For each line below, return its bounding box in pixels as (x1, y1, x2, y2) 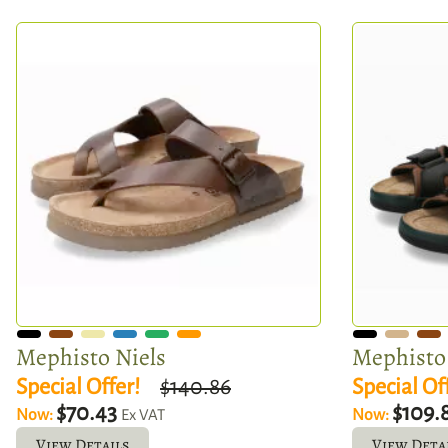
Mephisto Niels (16, 340, 166, 373)
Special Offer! (16, 374, 140, 399)
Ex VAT (121, 406, 165, 423)
